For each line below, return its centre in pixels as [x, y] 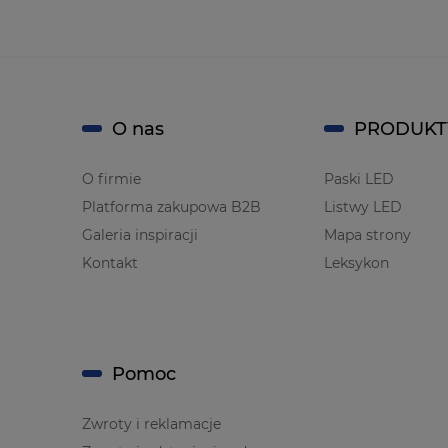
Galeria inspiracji [140, 234]
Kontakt [110, 262]
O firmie [111, 178]
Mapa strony [367, 234]
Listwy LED [363, 206]
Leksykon [356, 262]
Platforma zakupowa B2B [171, 206]
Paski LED [359, 178]
